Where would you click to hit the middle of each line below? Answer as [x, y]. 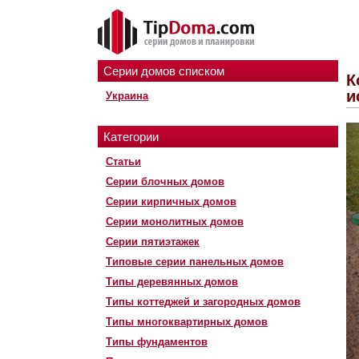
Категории [131, 137]
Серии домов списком [164, 71]
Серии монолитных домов [175, 222]
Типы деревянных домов [172, 282]
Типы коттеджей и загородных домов [203, 302]
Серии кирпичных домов [171, 202]
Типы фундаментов [157, 342]
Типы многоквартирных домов [187, 322]
